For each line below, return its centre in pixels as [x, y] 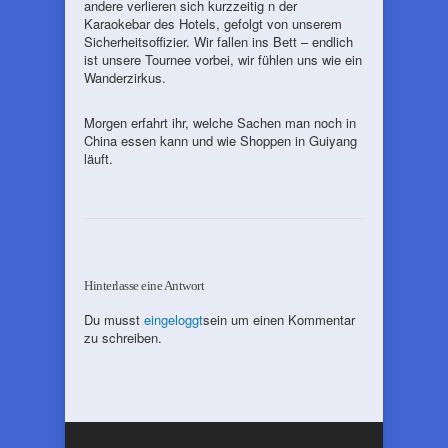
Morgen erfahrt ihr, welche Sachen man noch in [220, 122]
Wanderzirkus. [125, 77]
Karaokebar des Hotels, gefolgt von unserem [213, 23]
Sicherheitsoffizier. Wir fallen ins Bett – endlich [218, 41]
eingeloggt [173, 319]
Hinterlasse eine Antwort [144, 285]
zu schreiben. [123, 337]
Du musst [114, 319]
